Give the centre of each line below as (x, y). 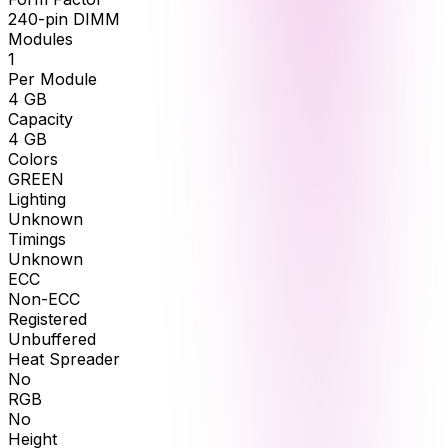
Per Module (52, 79)
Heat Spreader (64, 359)
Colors (33, 159)
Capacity (40, 119)
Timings (37, 239)
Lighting (37, 199)
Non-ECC (44, 299)
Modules (40, 39)
